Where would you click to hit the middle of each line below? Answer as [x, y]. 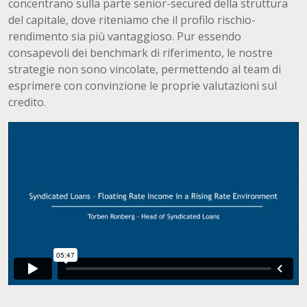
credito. [27, 102]
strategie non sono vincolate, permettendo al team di [145, 69]
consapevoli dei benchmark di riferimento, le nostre [140, 53]
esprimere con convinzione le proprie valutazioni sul [143, 86]
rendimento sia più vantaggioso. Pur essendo [125, 36]
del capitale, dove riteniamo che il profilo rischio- [132, 20]
